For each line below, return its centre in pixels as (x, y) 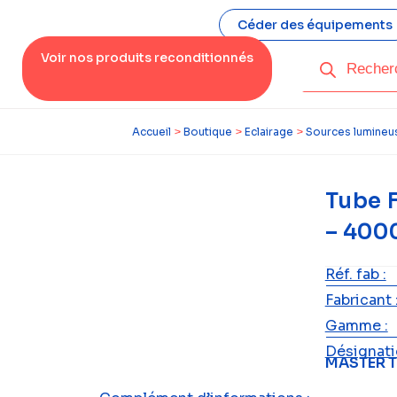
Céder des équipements (315, 25)
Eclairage (269, 132)
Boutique (208, 132)
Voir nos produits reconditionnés (147, 58)
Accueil (152, 132)
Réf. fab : (355, 274)
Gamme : (356, 326)
